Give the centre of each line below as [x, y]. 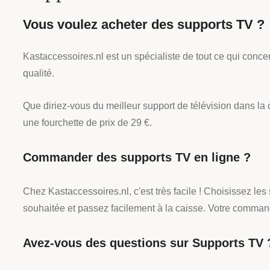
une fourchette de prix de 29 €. [87, 122]
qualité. [39, 73]
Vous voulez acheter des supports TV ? [144, 25]
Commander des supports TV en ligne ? [137, 157]
